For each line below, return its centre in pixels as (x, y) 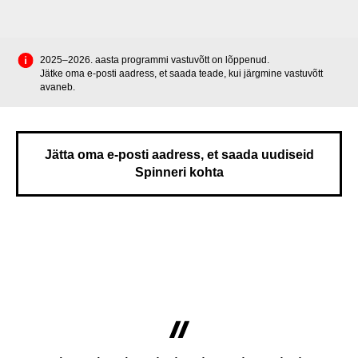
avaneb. (58, 88)
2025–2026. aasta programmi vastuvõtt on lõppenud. (155, 60)
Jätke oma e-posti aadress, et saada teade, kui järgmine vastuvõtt (181, 74)
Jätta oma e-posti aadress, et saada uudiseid (179, 154)
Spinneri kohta (179, 172)
